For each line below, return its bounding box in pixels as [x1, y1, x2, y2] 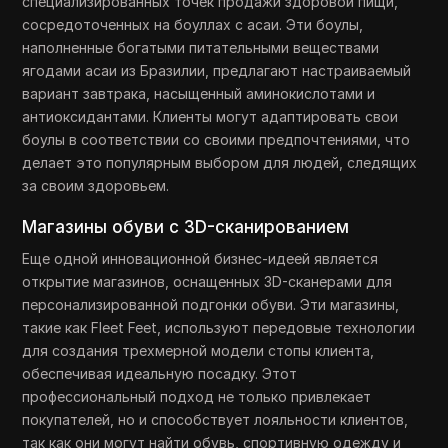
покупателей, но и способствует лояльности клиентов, [22, 411, 409, 428]
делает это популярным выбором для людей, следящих [22, 154, 418, 171]
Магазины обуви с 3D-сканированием [22, 217, 350, 237]
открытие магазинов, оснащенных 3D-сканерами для [22, 273, 393, 290]
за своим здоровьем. [22, 177, 170, 194]
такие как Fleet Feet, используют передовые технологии [22, 319, 416, 336]
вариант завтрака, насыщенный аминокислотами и [22, 85, 376, 102]
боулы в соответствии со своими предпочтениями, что [22, 131, 411, 148]
